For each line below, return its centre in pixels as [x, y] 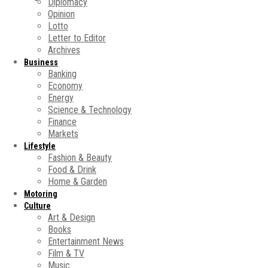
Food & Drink [72, 170]
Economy [65, 86]
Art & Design [71, 217]
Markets [63, 134]
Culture [37, 206]
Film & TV [66, 253]
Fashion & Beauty [80, 158]
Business [41, 62]
